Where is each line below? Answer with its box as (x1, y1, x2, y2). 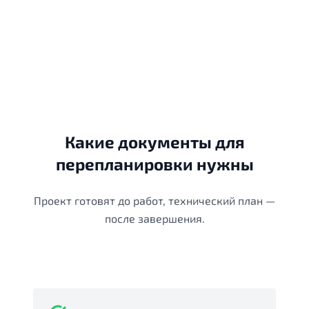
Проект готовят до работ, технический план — (34, 194, 275, 208)
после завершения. (104, 212, 205, 226)
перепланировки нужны (55, 154, 254, 175)
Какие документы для (64, 132, 245, 152)
